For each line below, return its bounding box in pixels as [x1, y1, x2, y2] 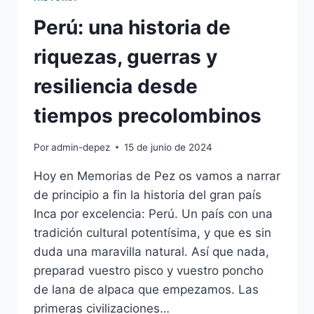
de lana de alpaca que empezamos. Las [34, 282, 259, 296]
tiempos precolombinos [34, 104, 261, 128]
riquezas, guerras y [34, 45, 217, 69]
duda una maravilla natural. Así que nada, [34, 244, 269, 259]
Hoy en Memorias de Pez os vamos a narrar [34, 168, 280, 183]
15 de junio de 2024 [124, 141, 213, 153]
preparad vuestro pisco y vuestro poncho [34, 263, 264, 278]
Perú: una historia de [34, 15, 231, 40]
